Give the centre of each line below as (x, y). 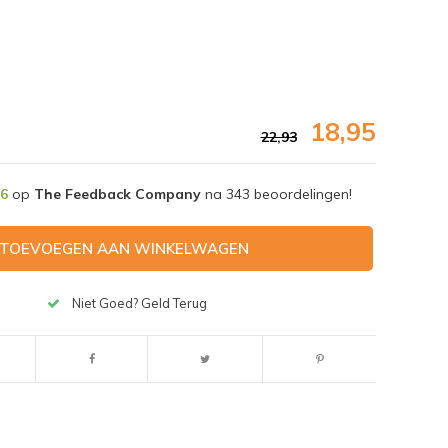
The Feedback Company (117, 193)
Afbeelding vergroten (92, 348)
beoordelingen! (300, 193)
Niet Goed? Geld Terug (140, 303)
